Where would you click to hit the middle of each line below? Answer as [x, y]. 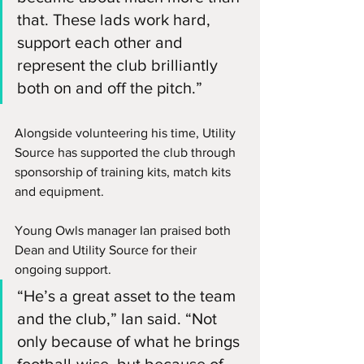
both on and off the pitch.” [110, 87]
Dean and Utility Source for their [107, 249]
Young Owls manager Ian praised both [124, 230]
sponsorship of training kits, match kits [124, 171]
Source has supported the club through [127, 152]
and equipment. [59, 191]
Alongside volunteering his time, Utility [127, 132]
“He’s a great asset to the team [128, 295]
